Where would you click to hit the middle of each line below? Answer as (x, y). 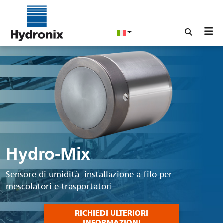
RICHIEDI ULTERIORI (111, 213)
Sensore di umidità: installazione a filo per (89, 174)
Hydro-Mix (48, 154)
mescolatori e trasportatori (59, 186)
